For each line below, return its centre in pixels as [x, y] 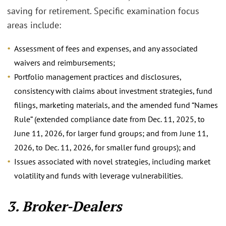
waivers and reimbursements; [65, 62]
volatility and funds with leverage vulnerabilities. [98, 175]
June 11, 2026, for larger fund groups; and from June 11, [111, 133]
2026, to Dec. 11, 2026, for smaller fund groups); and [105, 147]
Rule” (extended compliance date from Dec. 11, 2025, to [109, 119]
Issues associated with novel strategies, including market [112, 161]
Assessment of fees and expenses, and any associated [106, 48]
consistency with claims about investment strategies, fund [113, 91]
